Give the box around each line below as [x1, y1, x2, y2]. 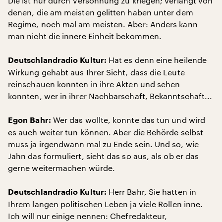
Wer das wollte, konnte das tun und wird [51, 115, 206, 124]
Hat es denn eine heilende [106, 55, 207, 64]
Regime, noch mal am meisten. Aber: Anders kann [8, 19, 198, 29]
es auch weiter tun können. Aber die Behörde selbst [8, 127, 203, 137]
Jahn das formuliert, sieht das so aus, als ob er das [8, 151, 199, 161]
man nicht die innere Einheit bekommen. [8, 31, 162, 41]
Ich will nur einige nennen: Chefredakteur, [8, 211, 167, 221]
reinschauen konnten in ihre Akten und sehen [8, 79, 180, 89]
